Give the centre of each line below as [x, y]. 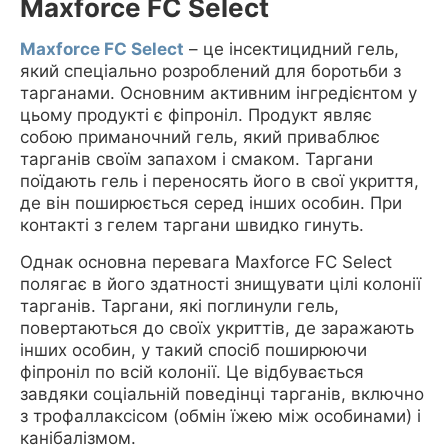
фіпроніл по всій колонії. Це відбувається [192, 371]
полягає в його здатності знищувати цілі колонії [220, 283]
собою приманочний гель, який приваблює [200, 136]
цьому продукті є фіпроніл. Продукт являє [196, 114]
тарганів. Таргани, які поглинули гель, [179, 305]
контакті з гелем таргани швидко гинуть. [192, 224]
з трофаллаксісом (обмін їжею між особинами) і [220, 415]
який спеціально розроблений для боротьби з [210, 70]
